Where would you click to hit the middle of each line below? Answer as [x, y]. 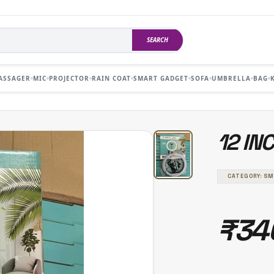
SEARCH [158, 40]
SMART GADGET [161, 78]
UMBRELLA [231, 78]
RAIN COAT [111, 78]
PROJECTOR [69, 78]
